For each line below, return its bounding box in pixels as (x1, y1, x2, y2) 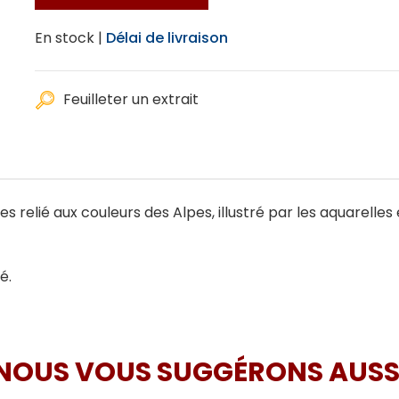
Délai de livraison (106, 28, 228, 48)
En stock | (35, 28, 102, 48)
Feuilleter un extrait (63, 89, 199, 110)
